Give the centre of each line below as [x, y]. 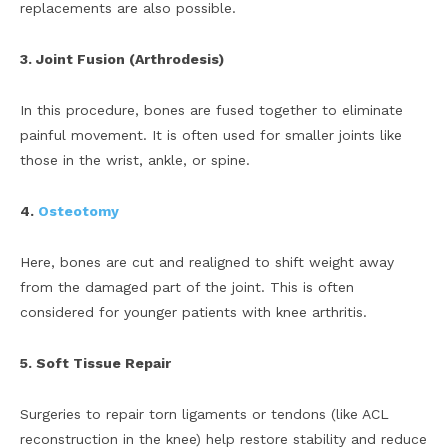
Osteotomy [78, 211]
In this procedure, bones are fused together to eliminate [211, 110]
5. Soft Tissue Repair [95, 363]
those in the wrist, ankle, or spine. [135, 160]
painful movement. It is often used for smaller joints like [211, 135]
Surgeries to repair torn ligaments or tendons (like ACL [204, 414]
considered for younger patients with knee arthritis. [193, 312]
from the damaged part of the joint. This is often [187, 287]
